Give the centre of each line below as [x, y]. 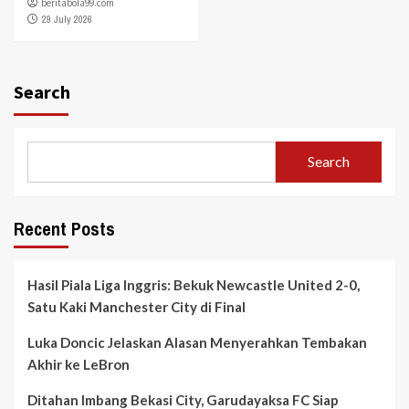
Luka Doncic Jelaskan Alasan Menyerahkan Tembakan [197, 342]
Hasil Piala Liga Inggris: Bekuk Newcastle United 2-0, [194, 284]
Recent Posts [64, 228]
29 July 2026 [67, 19]
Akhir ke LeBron [79, 364]
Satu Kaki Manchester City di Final [136, 306]
